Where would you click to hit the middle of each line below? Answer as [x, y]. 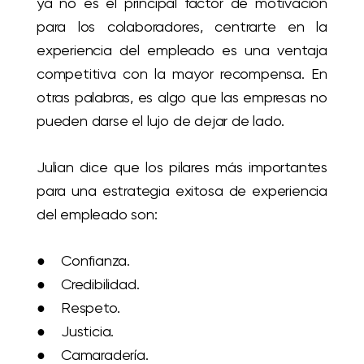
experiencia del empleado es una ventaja [182, 50]
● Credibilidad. [88, 284]
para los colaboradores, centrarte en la [182, 26]
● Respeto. [78, 307]
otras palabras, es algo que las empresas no [182, 97]
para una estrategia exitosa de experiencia [182, 190]
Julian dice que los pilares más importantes [182, 167]
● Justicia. [76, 331]
